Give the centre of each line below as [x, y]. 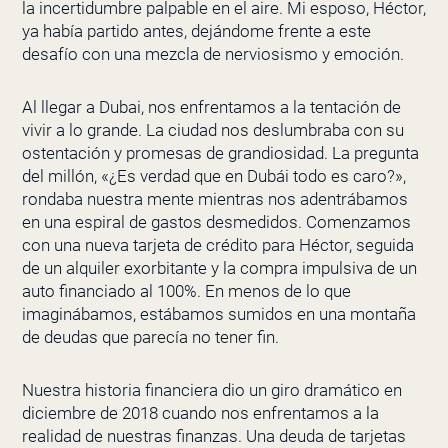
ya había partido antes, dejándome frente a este [196, 31]
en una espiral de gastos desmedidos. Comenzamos [216, 222]
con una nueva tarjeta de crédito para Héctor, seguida [217, 245]
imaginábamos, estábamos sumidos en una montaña [218, 314]
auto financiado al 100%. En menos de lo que [186, 291]
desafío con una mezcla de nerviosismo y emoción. [212, 54]
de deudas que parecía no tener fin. [150, 337]
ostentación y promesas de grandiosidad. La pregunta [220, 153]
